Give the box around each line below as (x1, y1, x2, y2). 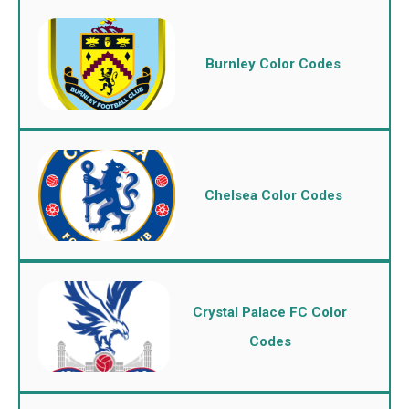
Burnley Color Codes (205, 56, 341, 72)
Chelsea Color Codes (204, 187, 342, 204)
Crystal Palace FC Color (193, 304, 348, 320)
